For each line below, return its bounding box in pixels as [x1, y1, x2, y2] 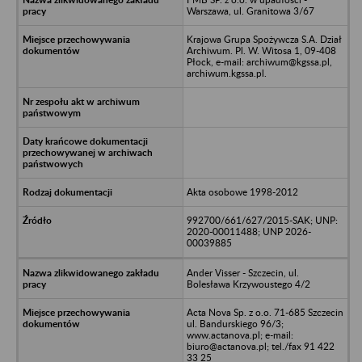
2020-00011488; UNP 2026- [186, 225, 311, 238]
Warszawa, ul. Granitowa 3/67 [186, 4, 314, 17]
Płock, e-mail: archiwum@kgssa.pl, [186, 55, 332, 68]
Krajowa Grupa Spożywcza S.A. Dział [186, 32, 342, 45]
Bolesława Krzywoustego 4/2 [186, 277, 310, 290]
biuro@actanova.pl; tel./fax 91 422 [186, 339, 335, 352]
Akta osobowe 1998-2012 [186, 185, 298, 198]
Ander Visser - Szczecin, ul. [186, 266, 299, 279]
